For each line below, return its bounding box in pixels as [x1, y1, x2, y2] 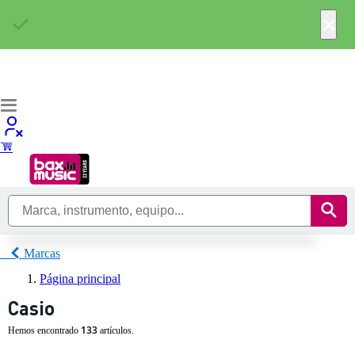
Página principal [40, 272, 120, 285]
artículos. [97, 325, 134, 336]
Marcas [24, 246, 60, 260]
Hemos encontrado [8, 325, 81, 336]
